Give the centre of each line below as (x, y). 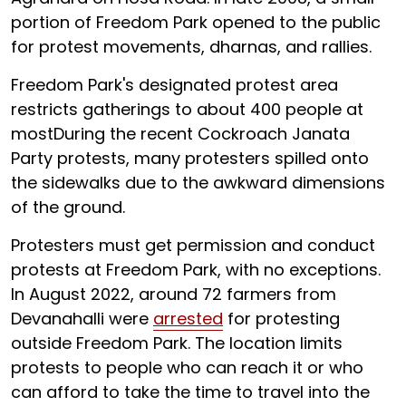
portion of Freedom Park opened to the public (196, 23)
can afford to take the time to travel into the (190, 392)
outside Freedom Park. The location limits (177, 343)
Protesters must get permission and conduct (193, 246)
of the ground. (68, 208)
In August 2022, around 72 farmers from (174, 295)
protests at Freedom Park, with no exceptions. (196, 270)
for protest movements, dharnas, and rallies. (191, 47)
